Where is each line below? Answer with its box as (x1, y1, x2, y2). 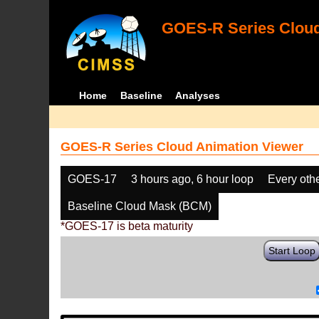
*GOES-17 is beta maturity (61, 220, 194, 232)
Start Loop (268, 245, 316, 256)
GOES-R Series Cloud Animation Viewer (61, 140, 304, 154)
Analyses (175, 90, 221, 101)
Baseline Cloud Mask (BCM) (68, 200, 212, 212)
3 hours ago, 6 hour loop (131, 173, 254, 185)
